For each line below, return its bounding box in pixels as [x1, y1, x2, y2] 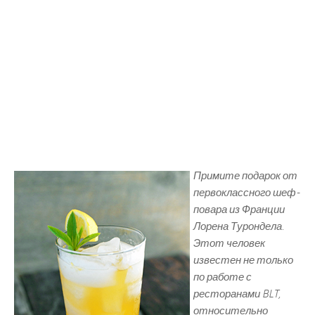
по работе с [193, 271, 252, 284]
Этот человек [193, 237, 265, 250]
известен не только [193, 254, 293, 267]
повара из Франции [193, 203, 285, 217]
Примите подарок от [193, 169, 297, 183]
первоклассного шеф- [193, 186, 300, 200]
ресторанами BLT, [193, 288, 281, 301]
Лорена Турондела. [193, 220, 284, 233]
